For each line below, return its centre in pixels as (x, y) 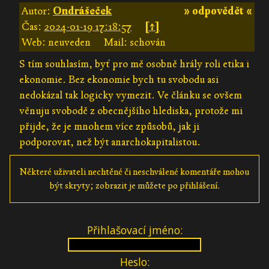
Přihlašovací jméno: (134, 230)
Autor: (38, 11)
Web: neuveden (56, 42)
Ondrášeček (83, 11)
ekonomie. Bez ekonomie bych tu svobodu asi (119, 79)
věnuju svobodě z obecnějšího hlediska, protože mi (131, 110)
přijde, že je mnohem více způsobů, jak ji (110, 126)
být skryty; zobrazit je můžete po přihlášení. (134, 185)
